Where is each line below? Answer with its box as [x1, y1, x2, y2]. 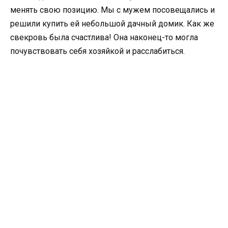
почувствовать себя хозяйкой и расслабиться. [10, 46, 185, 56]
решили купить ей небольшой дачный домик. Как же [10, 18, 214, 28]
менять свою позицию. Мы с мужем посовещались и [10, 5, 215, 15]
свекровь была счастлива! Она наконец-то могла [10, 32, 198, 42]
